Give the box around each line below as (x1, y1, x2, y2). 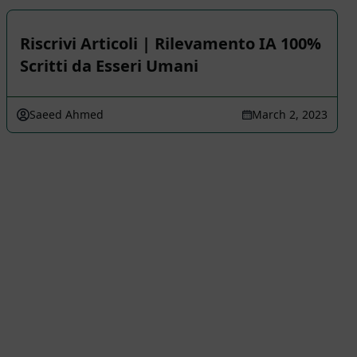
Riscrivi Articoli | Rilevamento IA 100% (20, 33, 321, 54)
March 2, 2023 (252, 107, 328, 122)
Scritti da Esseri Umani (20, 55, 198, 76)
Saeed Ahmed (29, 107, 104, 122)
